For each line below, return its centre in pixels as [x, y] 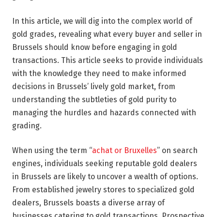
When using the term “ [52, 151]
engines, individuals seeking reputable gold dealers [105, 164]
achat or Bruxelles [124, 151]
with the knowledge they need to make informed [99, 73]
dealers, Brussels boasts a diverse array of [88, 203]
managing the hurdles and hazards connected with [104, 112]
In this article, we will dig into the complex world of [102, 21]
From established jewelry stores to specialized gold [103, 190]
